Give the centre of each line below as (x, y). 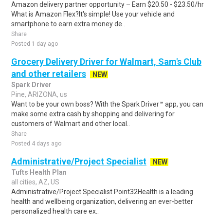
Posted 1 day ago (35, 44)
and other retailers (49, 74)
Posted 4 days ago (36, 144)
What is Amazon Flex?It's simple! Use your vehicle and (93, 14)
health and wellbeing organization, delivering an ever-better (102, 201)
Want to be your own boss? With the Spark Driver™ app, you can (107, 104)
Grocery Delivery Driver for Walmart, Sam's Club (106, 62)
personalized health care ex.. (55, 211)
